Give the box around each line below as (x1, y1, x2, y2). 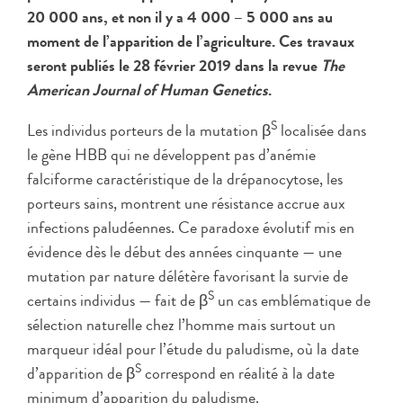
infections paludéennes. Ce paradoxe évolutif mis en (27, 216, 354, 240)
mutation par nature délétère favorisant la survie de (27, 264, 348, 289)
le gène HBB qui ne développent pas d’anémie (27, 143, 316, 167)
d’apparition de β (27, 362, 135, 386)
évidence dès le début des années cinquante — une (27, 240, 342, 264)
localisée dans (277, 119, 366, 143)
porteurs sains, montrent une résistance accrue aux (27, 192, 345, 216)
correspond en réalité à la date (141, 362, 335, 386)
